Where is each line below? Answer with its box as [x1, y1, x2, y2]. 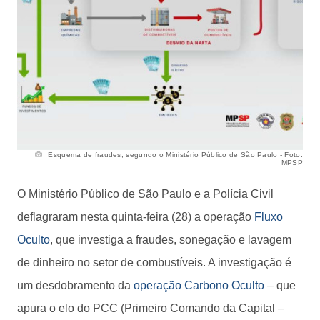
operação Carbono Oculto [134, 279, 264, 291]
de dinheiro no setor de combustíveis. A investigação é [17, 256, 291, 269]
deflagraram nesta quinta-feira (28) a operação [17, 210, 254, 223]
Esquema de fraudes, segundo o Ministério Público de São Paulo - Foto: [46, 150, 303, 159]
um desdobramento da [17, 279, 134, 291]
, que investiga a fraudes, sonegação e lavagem [50, 233, 291, 246]
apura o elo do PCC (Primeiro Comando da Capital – [17, 301, 284, 314]
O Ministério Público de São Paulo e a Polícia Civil [17, 187, 274, 200]
